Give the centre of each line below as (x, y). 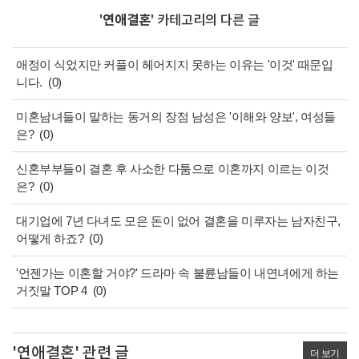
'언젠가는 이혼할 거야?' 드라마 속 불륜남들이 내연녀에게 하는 (178, 272)
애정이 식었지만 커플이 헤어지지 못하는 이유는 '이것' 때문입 (175, 64)
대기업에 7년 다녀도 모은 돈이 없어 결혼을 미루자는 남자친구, (179, 220)
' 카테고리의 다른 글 (205, 20)
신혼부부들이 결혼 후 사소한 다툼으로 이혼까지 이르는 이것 (173, 168)
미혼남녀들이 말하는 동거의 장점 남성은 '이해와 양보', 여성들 (176, 116)
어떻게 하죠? (50, 238)
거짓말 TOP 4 (52, 290)
